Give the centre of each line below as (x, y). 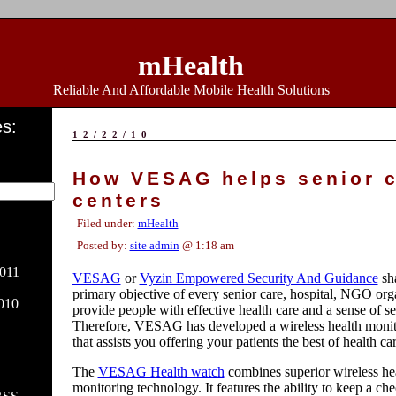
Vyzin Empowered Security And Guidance (259, 278)
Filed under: (107, 223)
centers (118, 201)
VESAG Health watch (161, 372)
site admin (154, 245)
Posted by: (103, 245)
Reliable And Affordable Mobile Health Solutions (191, 90)
